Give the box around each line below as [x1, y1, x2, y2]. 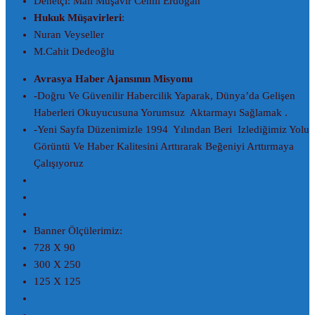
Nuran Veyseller [34, 28, 104, 40]
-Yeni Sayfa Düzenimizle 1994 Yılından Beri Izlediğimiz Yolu [34, 123, 309, 135]
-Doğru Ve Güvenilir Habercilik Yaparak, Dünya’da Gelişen [34, 89, 295, 101]
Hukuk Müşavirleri [34, 11, 122, 23]
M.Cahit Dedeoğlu [34, 45, 115, 57]
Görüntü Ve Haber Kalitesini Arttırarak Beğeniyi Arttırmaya [34, 140, 294, 152]
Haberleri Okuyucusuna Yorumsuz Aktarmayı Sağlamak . [34, 106, 288, 118]
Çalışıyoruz [34, 157, 84, 169]
